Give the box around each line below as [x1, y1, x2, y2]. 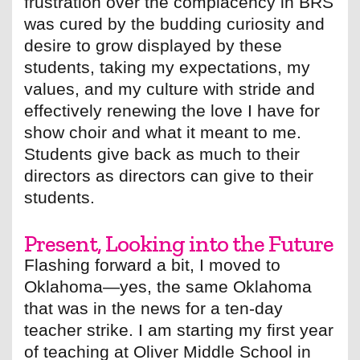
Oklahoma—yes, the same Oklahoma [24, 277, 312, 297]
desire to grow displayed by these [24, 36, 282, 55]
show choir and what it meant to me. [24, 123, 301, 142]
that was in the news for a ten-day [24, 299, 283, 318]
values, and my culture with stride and [24, 80, 315, 99]
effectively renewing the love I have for [24, 101, 320, 121]
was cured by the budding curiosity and [24, 14, 325, 34]
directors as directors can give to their [24, 166, 313, 186]
